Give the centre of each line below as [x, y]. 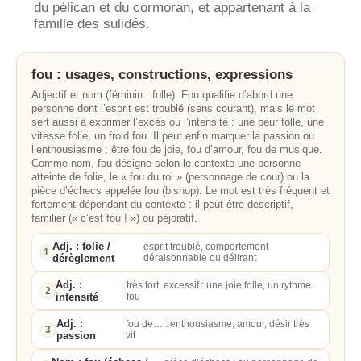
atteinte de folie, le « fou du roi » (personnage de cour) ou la [170, 177]
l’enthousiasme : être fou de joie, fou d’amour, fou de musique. [177, 149]
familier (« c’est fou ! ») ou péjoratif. [114, 218]
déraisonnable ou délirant [200, 258]
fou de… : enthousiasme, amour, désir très [217, 324]
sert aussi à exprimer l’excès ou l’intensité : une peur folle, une [178, 122]
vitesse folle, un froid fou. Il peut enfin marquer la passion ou [173, 136]
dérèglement [84, 258]
